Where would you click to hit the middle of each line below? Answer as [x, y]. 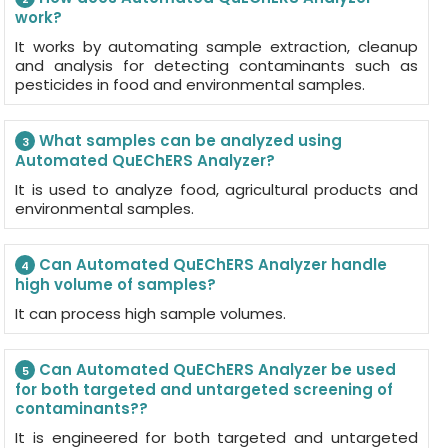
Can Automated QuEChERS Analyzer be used [216, 369]
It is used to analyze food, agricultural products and [216, 189]
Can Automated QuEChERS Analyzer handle [211, 264]
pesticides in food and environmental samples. [190, 84]
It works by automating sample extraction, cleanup [216, 46]
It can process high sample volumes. [151, 313]
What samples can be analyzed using [189, 140]
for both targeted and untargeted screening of [204, 389]
